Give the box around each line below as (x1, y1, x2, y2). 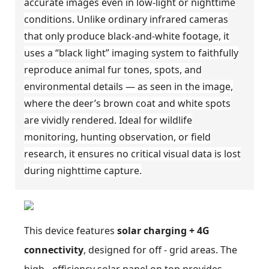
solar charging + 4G (117, 223, 210, 237)
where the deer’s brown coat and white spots (24, 96, 231, 110)
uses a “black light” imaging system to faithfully (24, 46, 238, 59)
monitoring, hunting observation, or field (24, 130, 211, 144)
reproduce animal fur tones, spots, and (24, 62, 202, 76)
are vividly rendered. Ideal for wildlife (24, 113, 192, 127)
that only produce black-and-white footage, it (24, 29, 229, 43)
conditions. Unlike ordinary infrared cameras (24, 12, 228, 26)
